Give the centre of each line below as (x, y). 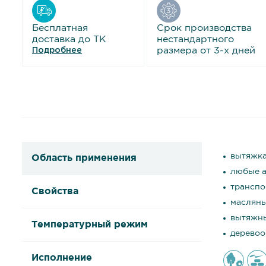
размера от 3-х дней (206, 51)
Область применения (84, 158)
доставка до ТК (69, 39)
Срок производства (204, 28)
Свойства (55, 191)
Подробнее (57, 50)
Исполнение (62, 258)
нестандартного (195, 39)
